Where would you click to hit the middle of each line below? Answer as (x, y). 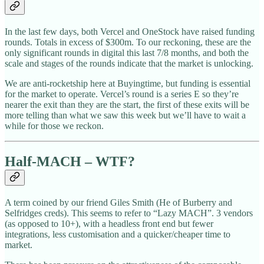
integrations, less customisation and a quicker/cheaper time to (118, 235)
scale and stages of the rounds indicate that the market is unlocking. (129, 64)
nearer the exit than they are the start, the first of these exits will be (127, 105)
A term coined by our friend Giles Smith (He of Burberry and (118, 203)
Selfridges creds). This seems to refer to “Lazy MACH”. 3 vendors (129, 213)
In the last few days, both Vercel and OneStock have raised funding (130, 32)
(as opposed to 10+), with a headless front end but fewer (109, 224)
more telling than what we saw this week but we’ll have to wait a (125, 115)
